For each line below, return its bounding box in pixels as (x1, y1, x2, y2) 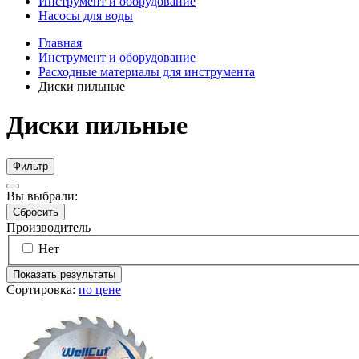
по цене (79, 283, 121, 297)
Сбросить (13, 205, 58, 218)
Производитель (6, 220, 91, 234)
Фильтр (13, 159, 48, 172)
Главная (38, 36, 82, 50)
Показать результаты (13, 268, 115, 281)
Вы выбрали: (6, 188, 78, 203)
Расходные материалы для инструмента (38, 65, 255, 79)
